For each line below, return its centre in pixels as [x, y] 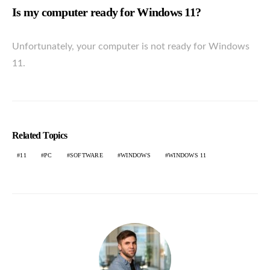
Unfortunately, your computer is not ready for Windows [131, 46]
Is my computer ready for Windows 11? [106, 12]
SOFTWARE [86, 155]
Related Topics [40, 135]
